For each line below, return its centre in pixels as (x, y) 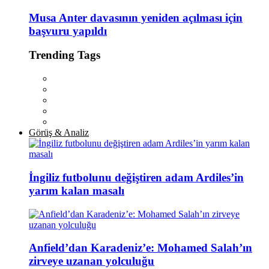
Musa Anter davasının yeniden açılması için (136, 17)
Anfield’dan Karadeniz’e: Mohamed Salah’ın (141, 248)
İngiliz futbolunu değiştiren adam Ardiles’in (136, 177)
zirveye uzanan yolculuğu (92, 261)
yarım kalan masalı (77, 190)
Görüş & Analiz (59, 133)
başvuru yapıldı (68, 31)
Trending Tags (65, 55)
